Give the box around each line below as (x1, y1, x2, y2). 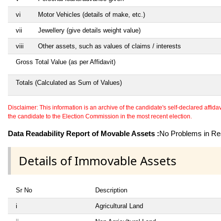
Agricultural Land (95, 202, 143, 210)
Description (95, 186, 127, 194)
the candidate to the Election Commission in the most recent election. (8, 112, 192, 120)
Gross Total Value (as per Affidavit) (16, 58, 115, 66)
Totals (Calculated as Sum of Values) (16, 78, 122, 86)
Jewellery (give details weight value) (38, 26, 141, 34)
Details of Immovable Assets (19, 152, 177, 169)
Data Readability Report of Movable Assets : (8, 129, 159, 138)
